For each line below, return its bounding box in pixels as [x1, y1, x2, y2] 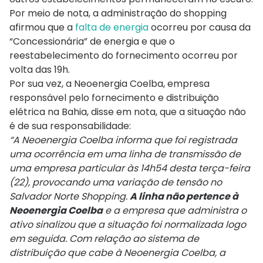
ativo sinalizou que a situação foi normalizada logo [9, 218, 246, 232]
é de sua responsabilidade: [9, 119, 131, 133]
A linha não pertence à [130, 190, 238, 204]
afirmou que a [9, 21, 75, 35]
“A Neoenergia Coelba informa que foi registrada [9, 133, 237, 147]
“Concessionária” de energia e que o [9, 35, 175, 49]
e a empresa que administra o [103, 204, 247, 218]
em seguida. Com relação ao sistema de [9, 232, 199, 246]
